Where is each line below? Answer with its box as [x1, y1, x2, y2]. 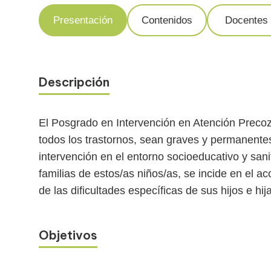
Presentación [53, 15, 113, 27]
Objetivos [39, 227, 97, 243]
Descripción [39, 74, 109, 90]
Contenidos [142, 15, 192, 27]
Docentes [224, 15, 268, 27]
